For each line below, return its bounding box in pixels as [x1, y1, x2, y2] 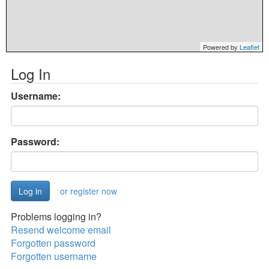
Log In [11, 63, 50, 84]
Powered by [203, 42, 240, 52]
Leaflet [240, 42, 259, 52]
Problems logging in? [11, 210, 101, 223]
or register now [60, 185, 117, 197]
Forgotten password [11, 236, 95, 250]
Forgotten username [11, 249, 97, 263]
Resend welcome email [11, 223, 111, 237]
